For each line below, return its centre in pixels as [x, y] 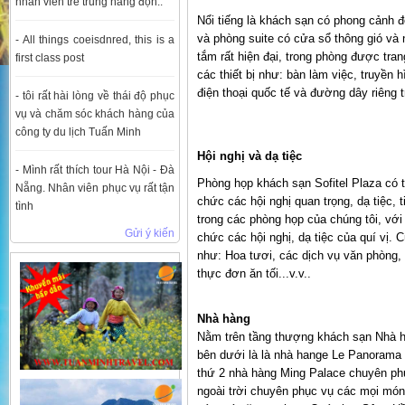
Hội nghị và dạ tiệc [250, 156]
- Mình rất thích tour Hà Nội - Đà [95, 170]
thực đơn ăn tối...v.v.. [254, 274]
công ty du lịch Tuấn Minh [78, 132]
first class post [50, 57]
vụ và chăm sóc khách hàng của [95, 113]
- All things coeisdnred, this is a [95, 39]
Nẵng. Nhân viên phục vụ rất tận [95, 188]
